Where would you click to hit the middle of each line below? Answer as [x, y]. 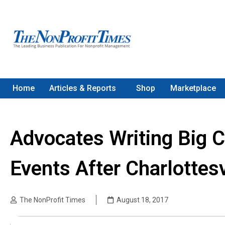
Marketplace [193, 88]
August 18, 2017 [142, 200]
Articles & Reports [83, 88]
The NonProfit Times [52, 200]
